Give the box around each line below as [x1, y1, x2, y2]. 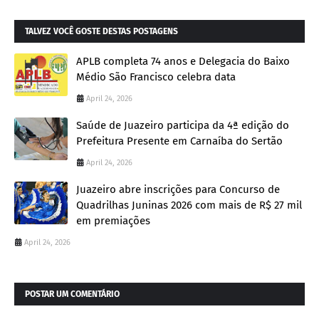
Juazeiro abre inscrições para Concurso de [76, 182, 280, 196]
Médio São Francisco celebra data [76, 70, 236, 83]
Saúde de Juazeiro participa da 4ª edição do [76, 118, 289, 132]
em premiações [76, 214, 150, 227]
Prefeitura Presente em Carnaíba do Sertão [76, 134, 283, 147]
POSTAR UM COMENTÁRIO [25, 288, 120, 299]
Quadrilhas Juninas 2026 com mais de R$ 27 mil [76, 198, 302, 211]
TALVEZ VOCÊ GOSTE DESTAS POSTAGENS [25, 26, 178, 36]
